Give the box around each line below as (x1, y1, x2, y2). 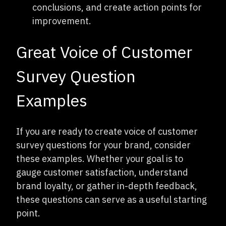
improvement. (32, 15, 91, 27)
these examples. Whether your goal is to (16, 152, 183, 164)
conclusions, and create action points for (32, 1, 202, 13)
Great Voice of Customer (16, 41, 192, 63)
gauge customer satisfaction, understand (16, 166, 188, 178)
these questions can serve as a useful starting (16, 193, 207, 205)
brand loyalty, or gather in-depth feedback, (16, 180, 197, 192)
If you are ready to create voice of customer (16, 125, 198, 137)
